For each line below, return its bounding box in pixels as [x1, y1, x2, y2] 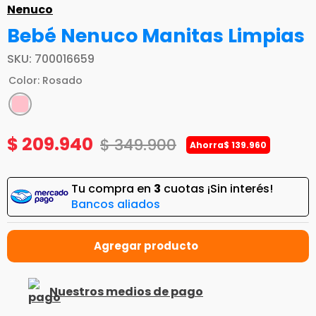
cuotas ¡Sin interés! [161, 181, 273, 197]
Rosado [42, 73, 83, 88]
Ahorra [190, 139, 224, 152]
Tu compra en [71, 181, 154, 197]
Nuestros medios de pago [49, 284, 203, 300]
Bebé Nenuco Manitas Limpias [7, 23, 305, 49]
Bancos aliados [71, 196, 160, 213]
